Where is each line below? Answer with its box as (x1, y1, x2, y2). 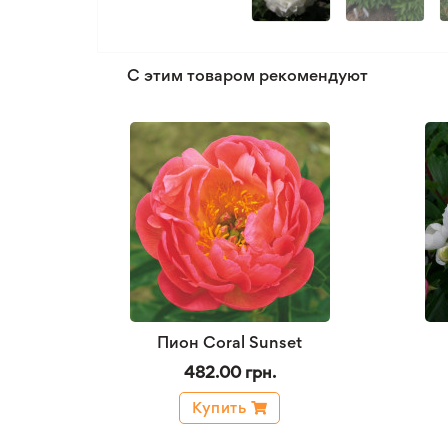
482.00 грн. (183, 362, 276, 382)
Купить (192, 398, 246, 417)
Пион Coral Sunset (157, 332, 302, 352)
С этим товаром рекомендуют (127, 65, 368, 85)
